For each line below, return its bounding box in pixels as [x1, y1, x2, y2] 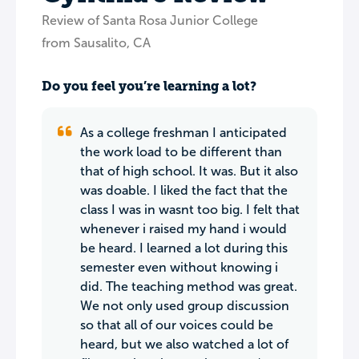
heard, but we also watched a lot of [80, 337, 288, 351]
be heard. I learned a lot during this [80, 241, 288, 255]
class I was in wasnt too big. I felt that [80, 203, 300, 216]
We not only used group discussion [80, 299, 289, 313]
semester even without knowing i [80, 260, 278, 274]
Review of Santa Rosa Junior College [42, 14, 258, 27]
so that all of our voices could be [80, 318, 273, 332]
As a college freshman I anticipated [80, 126, 287, 139]
